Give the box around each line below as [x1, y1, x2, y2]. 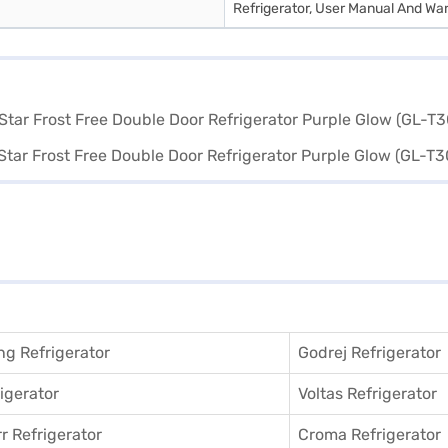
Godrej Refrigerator [298, 343, 441, 362]
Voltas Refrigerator [298, 384, 437, 403]
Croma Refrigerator [298, 425, 441, 444]
